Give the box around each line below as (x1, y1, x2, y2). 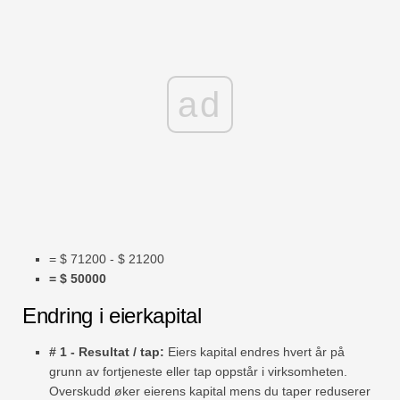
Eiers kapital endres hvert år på (164, 345, 345, 360)
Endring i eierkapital (22, 304, 202, 329)
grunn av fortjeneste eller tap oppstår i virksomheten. (49, 364, 347, 379)
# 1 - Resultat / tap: (49, 345, 164, 360)
